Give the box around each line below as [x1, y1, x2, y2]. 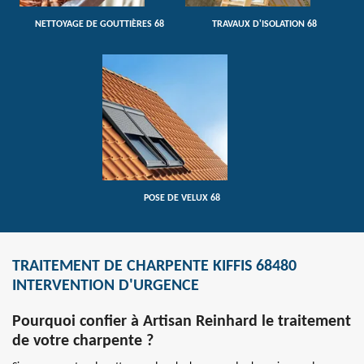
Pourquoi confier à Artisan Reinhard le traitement [12, 313, 351, 330]
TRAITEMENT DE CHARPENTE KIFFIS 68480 [12, 258, 297, 275]
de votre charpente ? [12, 332, 154, 349]
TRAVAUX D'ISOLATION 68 [212, 19, 318, 30]
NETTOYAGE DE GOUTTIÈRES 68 [34, 19, 164, 30]
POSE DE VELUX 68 [144, 193, 220, 203]
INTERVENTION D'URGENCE [12, 277, 199, 294]
